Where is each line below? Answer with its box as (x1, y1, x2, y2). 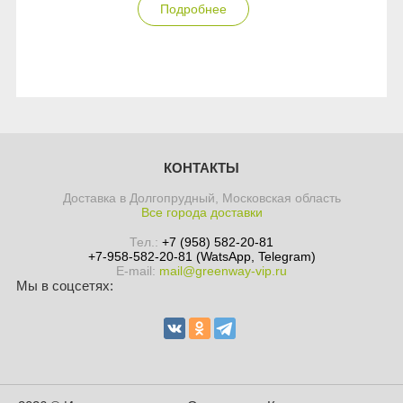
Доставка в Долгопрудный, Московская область (62, 191, 341, 205)
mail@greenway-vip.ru (159, 264, 287, 278)
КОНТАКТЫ (164, 160, 239, 175)
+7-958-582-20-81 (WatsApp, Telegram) (87, 249, 316, 264)
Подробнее (159, 2, 227, 16)
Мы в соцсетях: (16, 278, 113, 293)
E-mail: (116, 264, 159, 278)
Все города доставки (140, 205, 263, 219)
